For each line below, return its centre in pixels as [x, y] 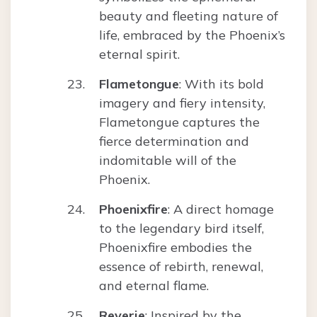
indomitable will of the [168, 161]
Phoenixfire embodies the [175, 248]
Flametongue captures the [179, 122]
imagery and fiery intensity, [182, 103]
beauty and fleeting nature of [189, 16]
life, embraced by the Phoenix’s [192, 35]
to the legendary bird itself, [181, 229]
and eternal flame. [154, 286]
